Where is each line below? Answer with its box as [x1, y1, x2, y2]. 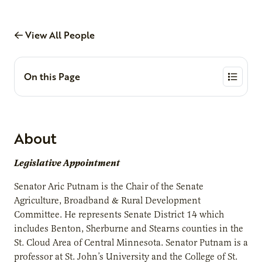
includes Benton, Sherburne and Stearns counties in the [14, 222, 243, 235]
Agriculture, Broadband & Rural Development [14, 194, 201, 206]
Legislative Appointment [14, 157, 120, 169]
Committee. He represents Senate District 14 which [14, 208, 224, 220]
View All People [23, 27, 95, 42]
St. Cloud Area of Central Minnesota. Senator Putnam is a [14, 236, 248, 249]
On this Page [24, 70, 80, 84]
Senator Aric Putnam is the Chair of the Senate [14, 180, 204, 192]
